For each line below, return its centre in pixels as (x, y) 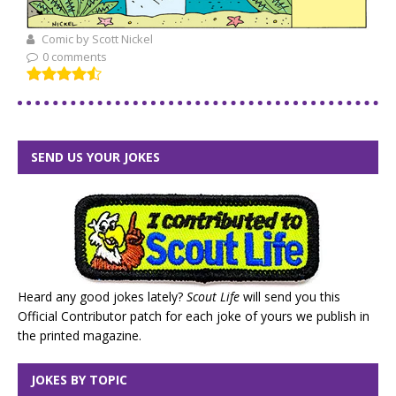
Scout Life (213, 297)
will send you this (290, 297)
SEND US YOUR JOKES (95, 157)
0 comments (75, 57)
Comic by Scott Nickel (96, 39)
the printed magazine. (80, 336)
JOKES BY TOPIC (79, 380)
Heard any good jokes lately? (102, 297)
